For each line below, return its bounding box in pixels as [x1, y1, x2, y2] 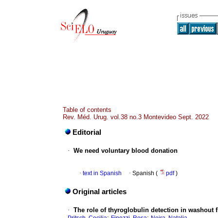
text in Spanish [83, 170, 122, 177]
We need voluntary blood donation [73, 147, 178, 155]
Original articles [73, 188, 127, 196]
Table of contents [63, 106, 111, 113]
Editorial [73, 128, 101, 137]
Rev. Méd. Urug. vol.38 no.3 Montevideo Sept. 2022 [63, 113, 209, 121]
